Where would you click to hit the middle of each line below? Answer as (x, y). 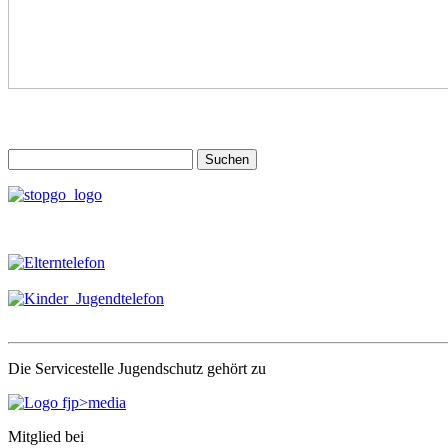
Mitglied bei (46, 436)
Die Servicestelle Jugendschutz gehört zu (137, 368)
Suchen (30, 156)
